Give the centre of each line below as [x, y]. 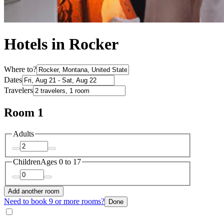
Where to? [20, 69]
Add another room [34, 191]
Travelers [18, 90]
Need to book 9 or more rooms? [54, 201]
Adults [23, 133]
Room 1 [24, 112]
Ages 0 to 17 [61, 162]
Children [27, 162]
